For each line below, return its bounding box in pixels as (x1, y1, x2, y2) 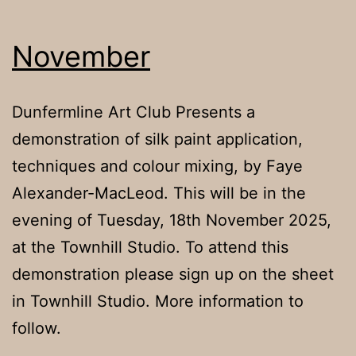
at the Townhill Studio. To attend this (12, 237, 288, 257)
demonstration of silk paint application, (12, 129, 303, 149)
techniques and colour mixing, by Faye (12, 156, 303, 176)
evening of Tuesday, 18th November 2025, (12, 210, 331, 230)
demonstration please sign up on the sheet (12, 264, 334, 284)
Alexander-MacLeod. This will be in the (12, 183, 306, 203)
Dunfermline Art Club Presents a (12, 102, 255, 122)
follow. (12, 318, 61, 338)
